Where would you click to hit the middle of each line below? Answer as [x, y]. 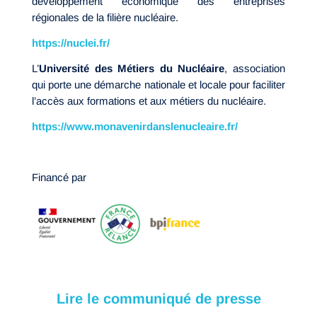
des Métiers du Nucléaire [160, 68]
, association [255, 68]
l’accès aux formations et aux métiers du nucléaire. [149, 100]
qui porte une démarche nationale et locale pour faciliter [158, 84]
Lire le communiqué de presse [158, 298]
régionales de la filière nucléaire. [105, 17]
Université [64, 68]
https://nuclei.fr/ [71, 42]
